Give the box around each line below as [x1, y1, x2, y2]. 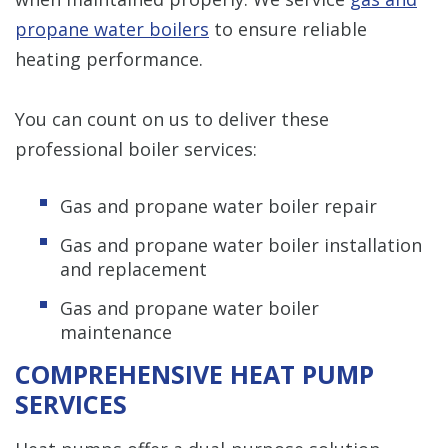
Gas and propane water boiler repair [60, 193, 377, 218]
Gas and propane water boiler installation [60, 232, 422, 257]
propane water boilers [15, 16, 209, 41]
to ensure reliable [209, 16, 367, 41]
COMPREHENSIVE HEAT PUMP [15, 356, 374, 391]
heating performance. [15, 46, 203, 71]
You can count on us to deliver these [15, 106, 329, 131]
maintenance [60, 319, 172, 344]
